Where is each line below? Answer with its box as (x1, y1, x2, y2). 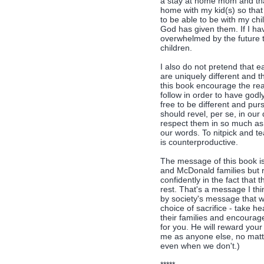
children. (160, 43, 192, 52)
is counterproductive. (160, 137, 238, 147)
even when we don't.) (160, 241, 240, 250)
